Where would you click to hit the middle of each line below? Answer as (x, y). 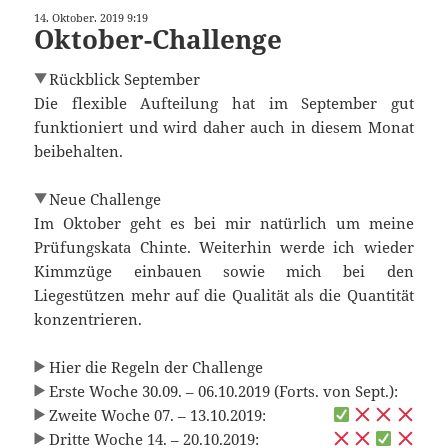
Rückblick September (124, 78)
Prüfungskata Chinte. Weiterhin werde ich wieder (224, 246)
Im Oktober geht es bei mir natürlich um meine (224, 222)
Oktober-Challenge (158, 38)
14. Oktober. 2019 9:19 (91, 17)
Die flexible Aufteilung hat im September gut (224, 102)
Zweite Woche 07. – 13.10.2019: (157, 414)
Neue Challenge (104, 198)
